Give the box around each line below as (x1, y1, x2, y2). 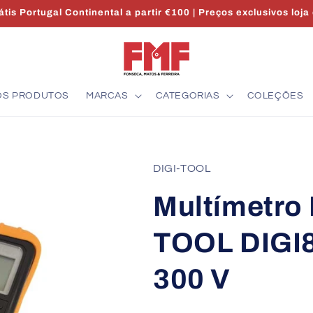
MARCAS (85, 91, 129, 101)
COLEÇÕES (247, 91, 304, 101)
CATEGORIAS (155, 91, 220, 101)
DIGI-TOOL (153, 163, 212, 174)
